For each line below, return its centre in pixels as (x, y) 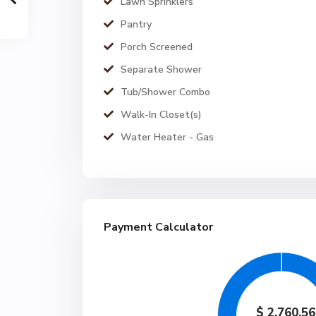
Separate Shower (161, 69)
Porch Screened (157, 47)
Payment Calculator (158, 227)
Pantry (136, 24)
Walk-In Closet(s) (161, 115)
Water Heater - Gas (167, 137)
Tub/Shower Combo (165, 92)
